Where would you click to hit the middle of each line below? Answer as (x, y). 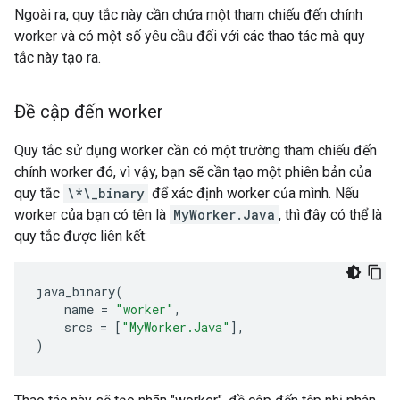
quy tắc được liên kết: (81, 236)
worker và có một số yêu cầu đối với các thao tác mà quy (190, 36)
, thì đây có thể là (330, 215)
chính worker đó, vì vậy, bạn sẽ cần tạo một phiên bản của (193, 172)
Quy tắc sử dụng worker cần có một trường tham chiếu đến (196, 150)
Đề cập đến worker (89, 112)
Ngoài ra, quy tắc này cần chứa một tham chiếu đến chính (188, 15)
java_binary (75, 292)
